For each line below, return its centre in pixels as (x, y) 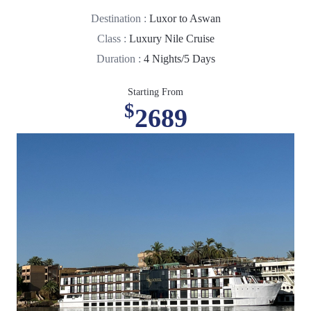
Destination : (120, 18)
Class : (113, 38)
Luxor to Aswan (185, 18)
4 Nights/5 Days (179, 58)
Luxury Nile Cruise (171, 38)
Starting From (155, 92)
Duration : (120, 58)
